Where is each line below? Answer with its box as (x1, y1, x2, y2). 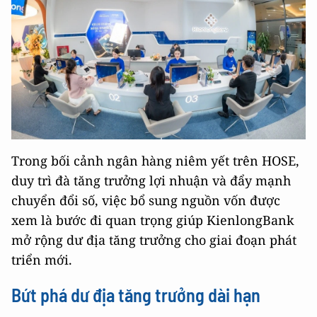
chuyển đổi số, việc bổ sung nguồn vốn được (11, 192, 280, 209)
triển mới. (11, 251, 72, 269)
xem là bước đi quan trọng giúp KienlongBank (11, 212, 294, 229)
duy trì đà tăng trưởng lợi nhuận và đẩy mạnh (11, 172, 291, 190)
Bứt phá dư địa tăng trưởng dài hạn (11, 284, 260, 306)
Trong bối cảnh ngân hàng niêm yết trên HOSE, (11, 152, 299, 170)
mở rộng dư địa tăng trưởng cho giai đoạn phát (11, 231, 296, 249)
